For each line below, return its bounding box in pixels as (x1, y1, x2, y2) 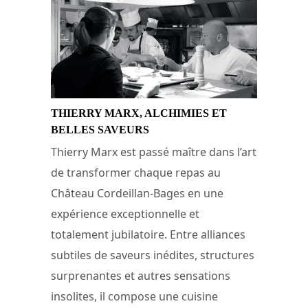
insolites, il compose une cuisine (51, 288, 218, 304)
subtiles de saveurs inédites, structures (51, 247, 254, 263)
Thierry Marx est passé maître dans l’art (51, 144, 256, 159)
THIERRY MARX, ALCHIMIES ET (51, 107, 227, 119)
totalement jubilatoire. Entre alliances (51, 226, 245, 242)
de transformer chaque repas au (51, 164, 221, 180)
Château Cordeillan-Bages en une (51, 185, 223, 201)
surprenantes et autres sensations (51, 267, 230, 283)
